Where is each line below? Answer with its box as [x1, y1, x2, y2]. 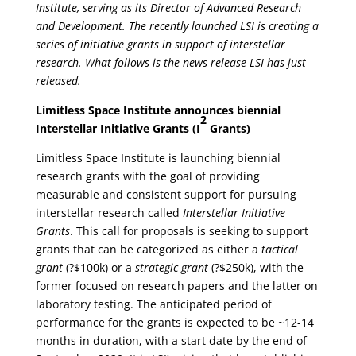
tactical [261, 242, 298, 257]
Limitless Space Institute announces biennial [35, 103, 281, 118]
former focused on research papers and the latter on [35, 278, 318, 293]
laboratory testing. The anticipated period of [35, 296, 272, 311]
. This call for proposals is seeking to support [69, 223, 308, 238]
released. [35, 73, 81, 88]
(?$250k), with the [207, 260, 304, 275]
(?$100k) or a [62, 260, 135, 275]
